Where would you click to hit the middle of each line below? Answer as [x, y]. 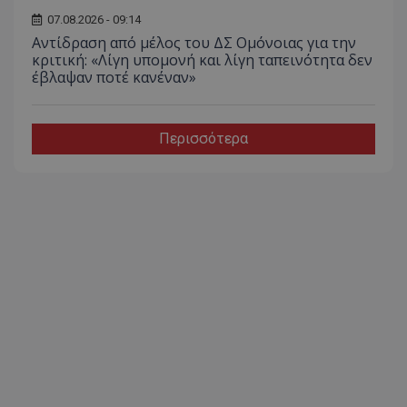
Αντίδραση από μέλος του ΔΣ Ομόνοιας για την [194, 42]
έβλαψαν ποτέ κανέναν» [114, 77]
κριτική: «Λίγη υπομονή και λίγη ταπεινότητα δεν [202, 60]
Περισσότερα [203, 138]
